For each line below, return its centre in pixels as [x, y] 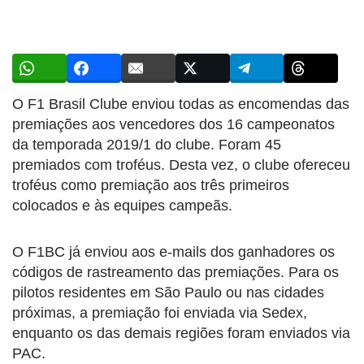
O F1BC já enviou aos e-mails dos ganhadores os [173, 251]
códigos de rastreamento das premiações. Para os [175, 272]
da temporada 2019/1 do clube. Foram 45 [147, 144]
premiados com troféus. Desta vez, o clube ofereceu [181, 165]
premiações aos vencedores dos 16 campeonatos [173, 124]
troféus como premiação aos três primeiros [151, 185]
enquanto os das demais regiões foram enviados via [181, 333]
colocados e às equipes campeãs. [122, 205]
